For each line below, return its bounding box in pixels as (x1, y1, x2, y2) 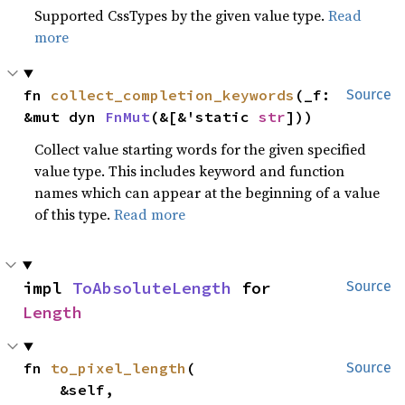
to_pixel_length (51, 359, 187, 377)
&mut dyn (24, 108, 106, 126)
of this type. (34, 204, 115, 224)
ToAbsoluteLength (72, 278, 231, 298)
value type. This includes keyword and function (34, 161, 345, 181)
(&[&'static (150, 108, 259, 126)
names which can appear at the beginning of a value (34, 183, 381, 202)
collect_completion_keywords (51, 86, 296, 104)
